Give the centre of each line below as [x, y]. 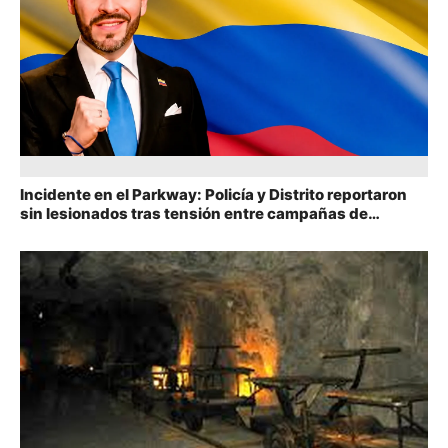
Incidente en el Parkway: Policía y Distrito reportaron [213, 194]
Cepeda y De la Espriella [108, 232]
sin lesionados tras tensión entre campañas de [194, 213]
